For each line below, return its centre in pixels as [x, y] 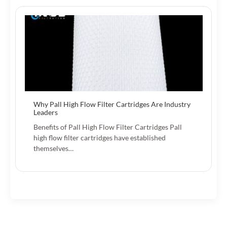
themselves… [53, 148]
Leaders [46, 112]
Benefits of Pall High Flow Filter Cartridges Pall [108, 127]
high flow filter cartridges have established [100, 137]
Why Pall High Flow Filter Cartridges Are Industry [112, 104]
